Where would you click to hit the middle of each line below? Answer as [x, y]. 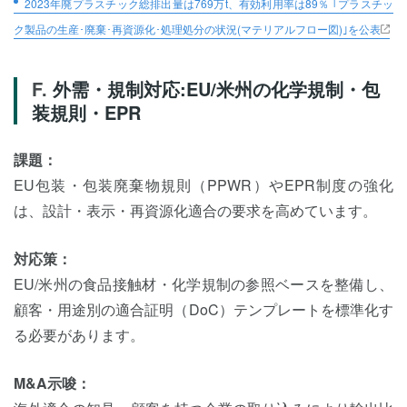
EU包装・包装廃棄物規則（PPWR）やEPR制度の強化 [203, 185]
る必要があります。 [79, 335]
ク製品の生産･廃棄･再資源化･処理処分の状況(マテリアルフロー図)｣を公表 [197, 29]
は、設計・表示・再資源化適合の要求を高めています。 [195, 210]
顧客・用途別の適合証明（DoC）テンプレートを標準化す [203, 309]
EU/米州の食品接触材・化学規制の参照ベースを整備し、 [203, 284]
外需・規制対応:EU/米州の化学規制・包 [216, 89]
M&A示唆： [52, 383]
